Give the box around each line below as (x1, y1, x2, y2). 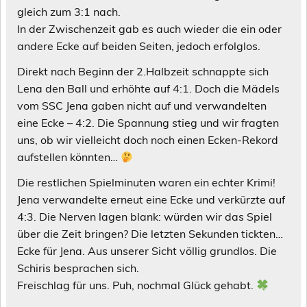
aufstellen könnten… (17, 150, 121, 164)
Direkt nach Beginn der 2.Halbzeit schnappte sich (17, 64, 269, 79)
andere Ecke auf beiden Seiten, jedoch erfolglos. (17, 39, 260, 53)
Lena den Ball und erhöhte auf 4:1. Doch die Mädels (17, 82, 280, 96)
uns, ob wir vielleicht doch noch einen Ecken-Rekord (17, 133, 278, 147)
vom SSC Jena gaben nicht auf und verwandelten (17, 99, 267, 113)
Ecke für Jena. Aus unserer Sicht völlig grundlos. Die (17, 244, 277, 258)
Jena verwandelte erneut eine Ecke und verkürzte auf (17, 193, 285, 207)
